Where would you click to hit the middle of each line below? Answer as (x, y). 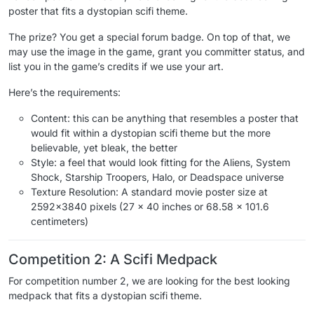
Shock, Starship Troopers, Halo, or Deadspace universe (157, 177)
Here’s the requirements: (64, 93)
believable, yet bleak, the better (104, 148)
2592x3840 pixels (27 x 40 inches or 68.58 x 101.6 (150, 207)
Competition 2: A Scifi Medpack (113, 260)
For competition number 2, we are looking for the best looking (149, 281)
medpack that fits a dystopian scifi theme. (105, 296)
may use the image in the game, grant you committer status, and (157, 52)
